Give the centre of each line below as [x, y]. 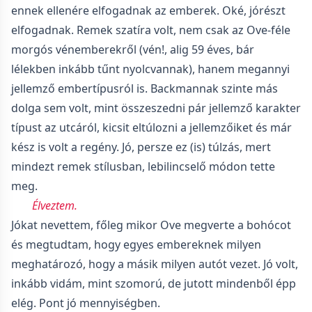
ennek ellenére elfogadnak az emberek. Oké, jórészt [148, 10]
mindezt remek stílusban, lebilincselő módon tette [143, 166]
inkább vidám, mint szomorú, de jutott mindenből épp [154, 283]
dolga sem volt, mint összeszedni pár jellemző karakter [156, 108]
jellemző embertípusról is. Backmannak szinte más [145, 88]
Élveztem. [55, 205]
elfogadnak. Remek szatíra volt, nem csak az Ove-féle [151, 30]
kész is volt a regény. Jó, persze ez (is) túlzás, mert [141, 147]
